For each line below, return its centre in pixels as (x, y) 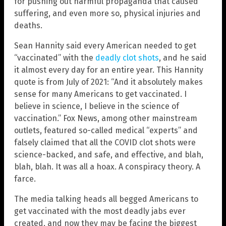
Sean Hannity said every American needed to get (105, 45)
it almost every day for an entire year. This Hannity (109, 70)
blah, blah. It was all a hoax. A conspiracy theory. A (107, 166)
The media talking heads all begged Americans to (106, 199)
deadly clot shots (127, 58)
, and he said (183, 58)
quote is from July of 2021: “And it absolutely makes (108, 82)
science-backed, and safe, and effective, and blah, (109, 154)
